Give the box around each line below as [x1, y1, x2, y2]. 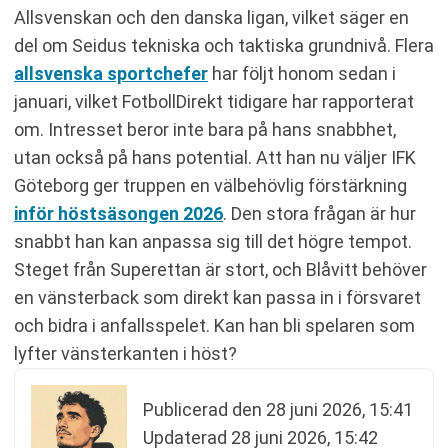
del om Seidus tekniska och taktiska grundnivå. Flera [14, 35, 434, 56]
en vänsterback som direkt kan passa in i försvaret [14, 287, 421, 308]
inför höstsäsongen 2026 [14, 203, 223, 224]
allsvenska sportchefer [14, 63, 208, 84]
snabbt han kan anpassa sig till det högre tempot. [14, 231, 412, 252]
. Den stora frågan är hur [223, 203, 416, 224]
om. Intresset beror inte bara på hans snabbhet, [14, 119, 396, 140]
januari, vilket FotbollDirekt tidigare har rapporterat [14, 91, 414, 112]
